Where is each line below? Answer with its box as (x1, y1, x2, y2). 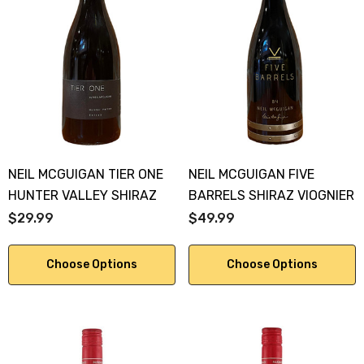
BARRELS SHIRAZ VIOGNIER (188, 188, 354, 204)
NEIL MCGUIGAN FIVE (188, 167, 314, 183)
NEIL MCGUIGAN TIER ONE (8, 167, 163, 183)
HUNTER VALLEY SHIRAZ (8, 188, 157, 204)
